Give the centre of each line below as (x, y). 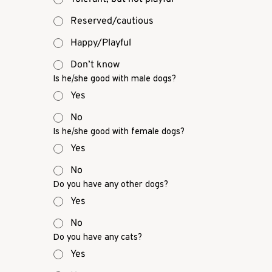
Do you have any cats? (98, 237)
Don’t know (95, 65)
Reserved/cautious (112, 22)
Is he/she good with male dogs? (115, 78)
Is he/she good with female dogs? (119, 131)
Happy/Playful (101, 43)
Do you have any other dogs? (111, 184)
